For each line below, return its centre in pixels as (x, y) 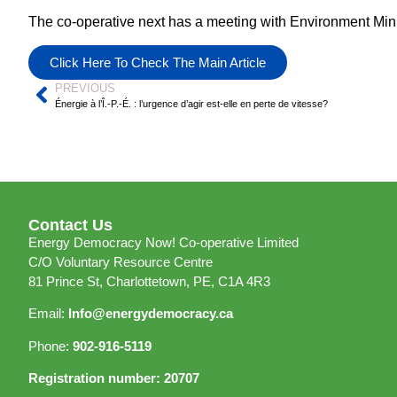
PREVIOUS (85, 88)
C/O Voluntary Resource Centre (121, 261)
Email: (48, 314)
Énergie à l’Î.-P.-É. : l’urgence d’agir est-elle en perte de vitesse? (191, 103)
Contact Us (70, 225)
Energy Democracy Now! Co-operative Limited (163, 242)
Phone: (51, 346)
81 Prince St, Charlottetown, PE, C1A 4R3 (149, 281)
